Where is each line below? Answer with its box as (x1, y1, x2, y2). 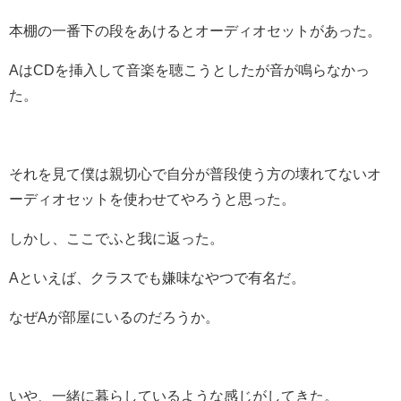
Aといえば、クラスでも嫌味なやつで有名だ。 (9, 269, 305, 285)
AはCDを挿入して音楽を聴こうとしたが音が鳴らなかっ (9, 62, 370, 77)
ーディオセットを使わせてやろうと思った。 (9, 191, 295, 206)
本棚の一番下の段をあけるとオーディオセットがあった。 (9, 22, 381, 38)
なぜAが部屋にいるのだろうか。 (9, 309, 219, 324)
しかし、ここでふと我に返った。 (9, 230, 224, 245)
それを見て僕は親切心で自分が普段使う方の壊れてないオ (9, 166, 381, 181)
